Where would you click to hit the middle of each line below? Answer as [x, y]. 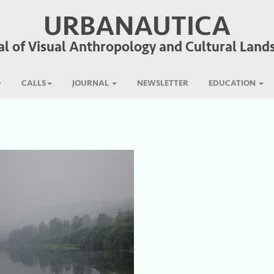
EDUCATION [233, 83]
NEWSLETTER [162, 83]
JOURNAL [91, 83]
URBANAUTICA [137, 26]
